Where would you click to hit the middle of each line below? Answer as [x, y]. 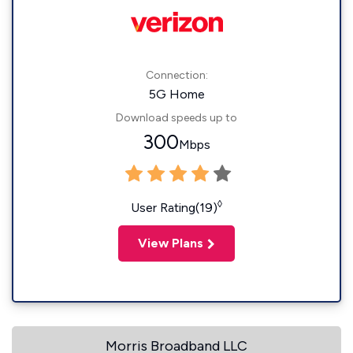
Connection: [176, 75]
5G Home [176, 94]
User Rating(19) [174, 208]
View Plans [171, 243]
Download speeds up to [176, 118]
